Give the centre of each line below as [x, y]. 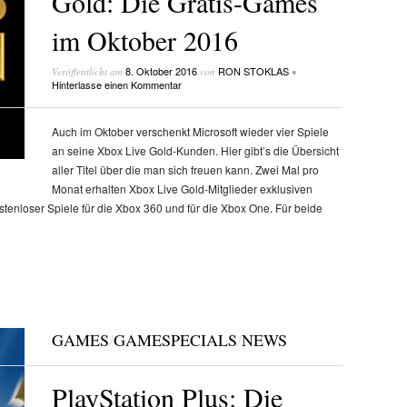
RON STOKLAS [253, 71]
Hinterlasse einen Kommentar [116, 85]
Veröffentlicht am [88, 72]
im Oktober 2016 [144, 40]
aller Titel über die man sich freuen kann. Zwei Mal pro [185, 169]
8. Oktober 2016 [161, 71]
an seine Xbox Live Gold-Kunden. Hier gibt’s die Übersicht [195, 150]
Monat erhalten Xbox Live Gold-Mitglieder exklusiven [182, 188]
